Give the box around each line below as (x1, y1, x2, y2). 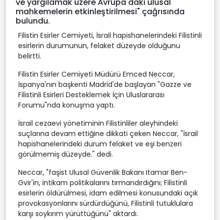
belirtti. (18, 51, 41, 61)
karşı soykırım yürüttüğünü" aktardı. (18, 208, 138, 219)
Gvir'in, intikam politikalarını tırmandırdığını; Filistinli (18, 177, 187, 188)
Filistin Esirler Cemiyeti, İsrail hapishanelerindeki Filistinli (18, 30, 202, 40)
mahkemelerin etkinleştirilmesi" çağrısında (16, 5, 185, 17)
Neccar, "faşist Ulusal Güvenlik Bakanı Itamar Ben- (18, 167, 188, 177)
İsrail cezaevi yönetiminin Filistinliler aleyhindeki (18, 118, 178, 128)
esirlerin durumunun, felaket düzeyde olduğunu (18, 40, 180, 51)
